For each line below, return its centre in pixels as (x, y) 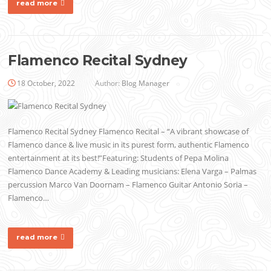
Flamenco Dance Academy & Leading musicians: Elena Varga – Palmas (132, 171)
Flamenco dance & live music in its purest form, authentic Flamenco (129, 145)
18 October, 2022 (46, 83)
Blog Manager (146, 83)
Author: (108, 83)
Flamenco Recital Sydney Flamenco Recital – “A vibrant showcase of (129, 132)
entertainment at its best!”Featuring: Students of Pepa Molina (119, 158)
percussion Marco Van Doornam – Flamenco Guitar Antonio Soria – (128, 185)
